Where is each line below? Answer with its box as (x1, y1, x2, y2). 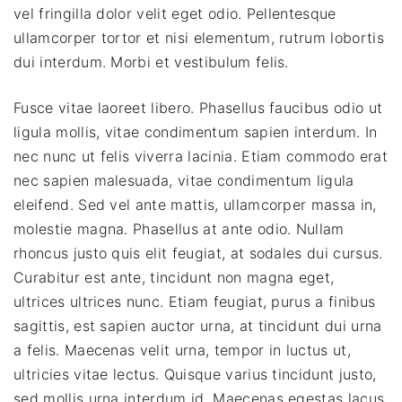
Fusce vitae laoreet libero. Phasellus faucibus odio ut (13, 99, 383, 118)
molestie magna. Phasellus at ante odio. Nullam (13, 220, 345, 239)
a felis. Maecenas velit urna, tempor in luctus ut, (13, 341, 352, 360)
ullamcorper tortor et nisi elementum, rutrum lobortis (13, 29, 384, 48)
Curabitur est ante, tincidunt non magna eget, (13, 268, 335, 287)
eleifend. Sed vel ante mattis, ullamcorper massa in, (13, 196, 377, 214)
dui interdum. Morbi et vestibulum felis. (13, 53, 289, 72)
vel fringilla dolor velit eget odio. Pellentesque (13, 4, 336, 23)
